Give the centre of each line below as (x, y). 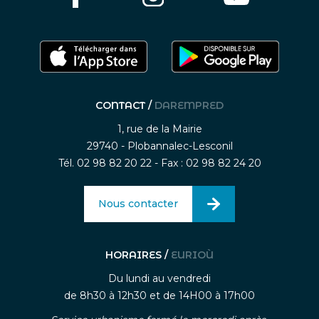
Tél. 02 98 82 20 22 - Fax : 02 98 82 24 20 (159, 163)
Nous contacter (138, 204)
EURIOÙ (192, 255)
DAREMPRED (189, 106)
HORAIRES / (138, 255)
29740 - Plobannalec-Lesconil (159, 146)
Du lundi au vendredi (159, 279)
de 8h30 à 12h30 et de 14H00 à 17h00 (159, 296)
